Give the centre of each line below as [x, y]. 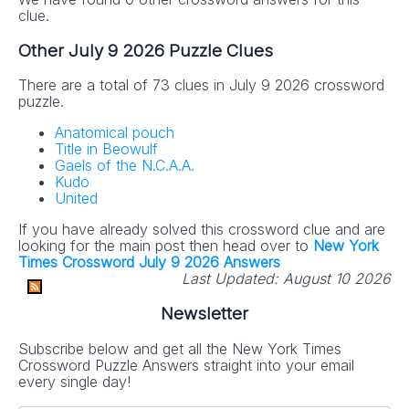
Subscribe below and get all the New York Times [180, 348]
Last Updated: [230, 279]
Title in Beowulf [106, 149]
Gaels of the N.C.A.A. [125, 166]
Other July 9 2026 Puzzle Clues [146, 50]
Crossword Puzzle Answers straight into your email [186, 365]
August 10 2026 [337, 279]
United [76, 199]
